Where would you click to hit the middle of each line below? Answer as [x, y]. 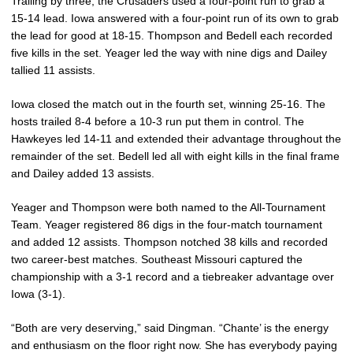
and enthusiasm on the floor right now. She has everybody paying [174, 345]
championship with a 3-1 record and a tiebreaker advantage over [173, 276]
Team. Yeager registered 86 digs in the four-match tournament [167, 224]
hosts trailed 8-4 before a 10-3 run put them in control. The [158, 121]
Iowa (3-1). [38, 294]
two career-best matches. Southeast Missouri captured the [157, 259]
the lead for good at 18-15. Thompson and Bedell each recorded [172, 35]
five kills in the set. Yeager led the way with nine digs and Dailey [169, 52]
